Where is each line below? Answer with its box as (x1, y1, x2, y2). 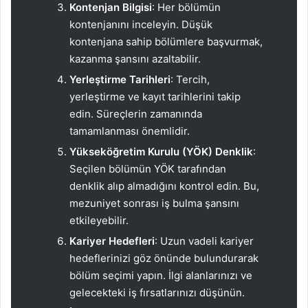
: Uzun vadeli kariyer (155, 234, 254, 247)
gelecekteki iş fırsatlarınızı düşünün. (69, 285, 245, 299)
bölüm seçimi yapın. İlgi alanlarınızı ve (69, 268, 252, 282)
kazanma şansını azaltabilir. (69, 52, 201, 65)
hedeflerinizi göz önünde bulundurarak (69, 251, 258, 265)
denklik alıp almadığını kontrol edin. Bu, (69, 179, 259, 192)
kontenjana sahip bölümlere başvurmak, (69, 34, 263, 48)
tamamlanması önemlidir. (69, 124, 190, 137)
